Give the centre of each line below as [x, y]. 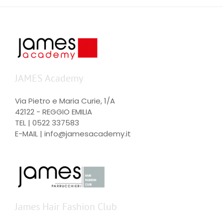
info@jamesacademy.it [88, 134]
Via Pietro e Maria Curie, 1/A [65, 101]
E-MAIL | [30, 134]
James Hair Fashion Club [66, 207]
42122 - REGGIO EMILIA [54, 112]
